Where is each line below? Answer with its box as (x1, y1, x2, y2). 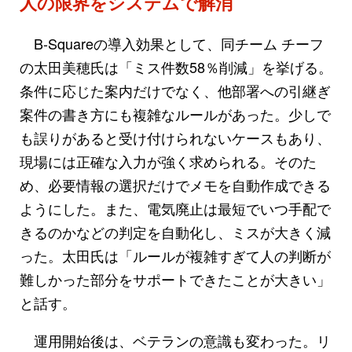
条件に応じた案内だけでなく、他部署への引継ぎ (20, 79, 331, 101)
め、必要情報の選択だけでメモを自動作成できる (20, 174, 331, 195)
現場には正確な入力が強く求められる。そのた (20, 150, 317, 171)
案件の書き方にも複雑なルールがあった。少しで (20, 103, 331, 124)
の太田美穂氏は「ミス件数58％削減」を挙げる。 (20, 56, 332, 77)
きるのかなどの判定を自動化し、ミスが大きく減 (20, 221, 331, 242)
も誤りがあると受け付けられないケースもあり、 (20, 126, 331, 148)
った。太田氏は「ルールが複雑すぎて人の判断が (20, 244, 331, 266)
